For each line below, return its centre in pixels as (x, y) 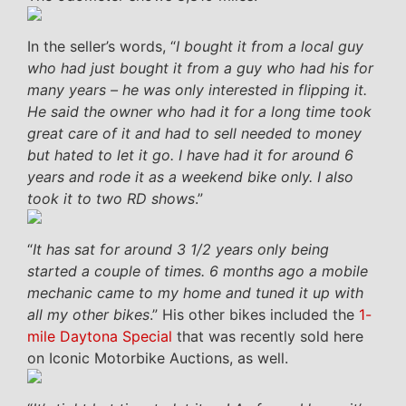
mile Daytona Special (100, 336)
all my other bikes (88, 314)
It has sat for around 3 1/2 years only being (181, 249)
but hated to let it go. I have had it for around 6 (190, 155)
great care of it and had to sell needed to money (194, 133)
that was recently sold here (268, 336)
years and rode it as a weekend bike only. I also (190, 176)
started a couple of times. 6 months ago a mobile (198, 271)
